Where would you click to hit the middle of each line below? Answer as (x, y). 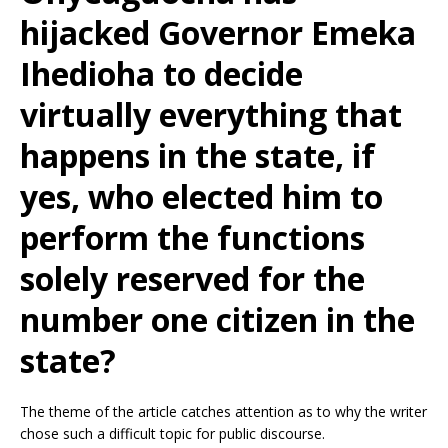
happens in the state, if (197, 155)
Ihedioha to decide (161, 73)
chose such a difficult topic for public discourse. (172, 433)
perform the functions (192, 237)
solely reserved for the (192, 278)
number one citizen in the (217, 319)
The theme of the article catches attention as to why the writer (223, 411)
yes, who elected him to (201, 196)
